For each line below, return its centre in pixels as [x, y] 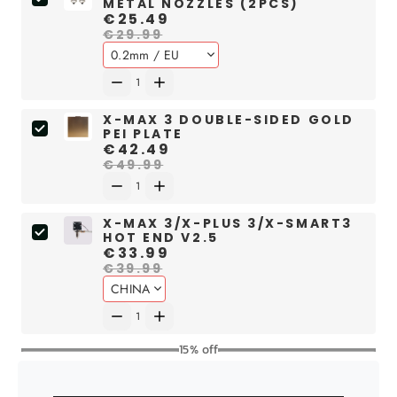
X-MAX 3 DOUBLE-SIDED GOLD [229, 120]
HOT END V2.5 [161, 238]
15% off [198, 350]
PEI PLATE [143, 134]
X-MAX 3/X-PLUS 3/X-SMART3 [228, 224]
